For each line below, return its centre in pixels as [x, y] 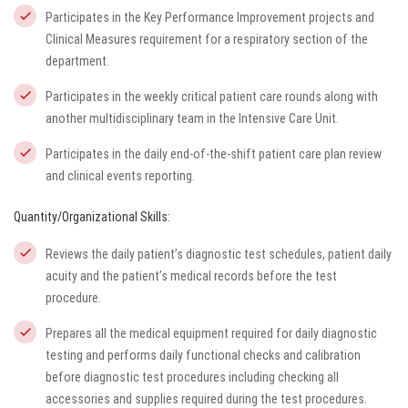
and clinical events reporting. [120, 176]
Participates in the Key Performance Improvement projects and [210, 17]
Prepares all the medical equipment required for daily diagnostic [211, 333]
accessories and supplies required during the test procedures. [206, 399]
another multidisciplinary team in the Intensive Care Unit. [192, 118]
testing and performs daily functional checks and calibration [203, 355]
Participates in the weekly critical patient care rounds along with [212, 97]
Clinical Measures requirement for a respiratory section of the [207, 39]
